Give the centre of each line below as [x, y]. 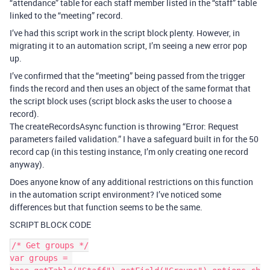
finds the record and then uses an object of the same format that [130, 88]
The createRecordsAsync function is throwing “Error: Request [124, 126]
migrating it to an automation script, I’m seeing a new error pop [128, 46]
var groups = [39, 258]
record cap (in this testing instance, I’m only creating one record [129, 152]
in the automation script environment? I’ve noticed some [115, 194]
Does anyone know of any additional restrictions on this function [131, 182]
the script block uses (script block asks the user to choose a [121, 101]
